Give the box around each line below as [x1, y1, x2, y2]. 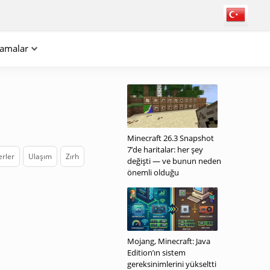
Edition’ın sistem [127, 247, 186, 258]
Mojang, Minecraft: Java [127, 236, 210, 246]
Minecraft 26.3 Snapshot [127, 133, 214, 143]
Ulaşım [28, 151, 52, 162]
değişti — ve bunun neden [127, 155, 221, 166]
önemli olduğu [127, 167, 179, 178]
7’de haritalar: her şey [127, 144, 203, 155]
